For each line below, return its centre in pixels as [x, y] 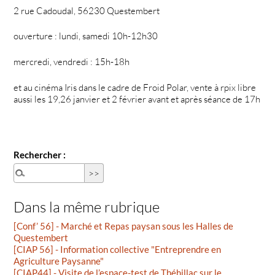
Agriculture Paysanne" [59, 261]
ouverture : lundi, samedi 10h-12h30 [86, 36]
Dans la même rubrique [87, 207]
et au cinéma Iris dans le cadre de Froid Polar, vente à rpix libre [135, 88]
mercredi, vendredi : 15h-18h [72, 62]
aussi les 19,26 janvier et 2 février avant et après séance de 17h [137, 99]
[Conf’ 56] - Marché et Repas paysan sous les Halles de [124, 226]
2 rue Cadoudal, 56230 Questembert [87, 10]
